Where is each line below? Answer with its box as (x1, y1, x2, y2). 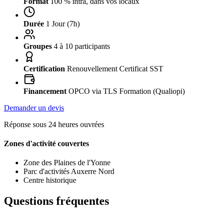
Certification (23, 64, 65, 73)
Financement (23, 87, 66, 95)
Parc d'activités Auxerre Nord (23, 167, 114, 176)
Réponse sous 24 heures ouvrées (4, 120, 104, 129)
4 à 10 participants (54, 42, 110, 50)
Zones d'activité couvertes (4, 139, 89, 148)
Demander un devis (4, 103, 64, 112)
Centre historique (23, 176, 76, 185)
